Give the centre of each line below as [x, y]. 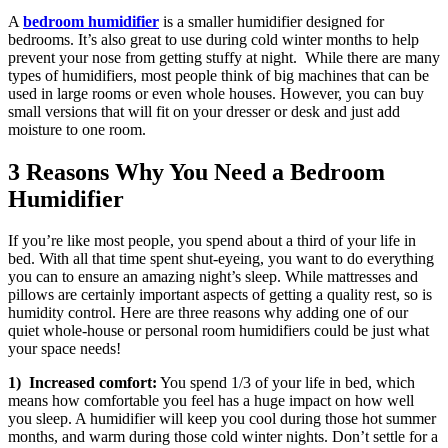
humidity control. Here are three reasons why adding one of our [208, 313]
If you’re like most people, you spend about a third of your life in [212, 241]
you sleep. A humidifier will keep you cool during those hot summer [222, 419]
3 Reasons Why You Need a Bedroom [196, 171]
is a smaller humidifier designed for [271, 21]
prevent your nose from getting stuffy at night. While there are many [224, 57]
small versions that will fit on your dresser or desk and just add [204, 111]
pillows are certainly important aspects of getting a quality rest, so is [220, 295]
